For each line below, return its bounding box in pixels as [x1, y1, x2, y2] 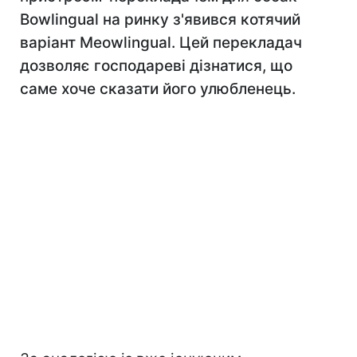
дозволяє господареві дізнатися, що [20, 57, 292, 75]
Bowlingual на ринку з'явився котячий [20, 10, 300, 29]
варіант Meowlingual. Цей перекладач [20, 33, 302, 52]
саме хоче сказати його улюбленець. [20, 80, 296, 98]
